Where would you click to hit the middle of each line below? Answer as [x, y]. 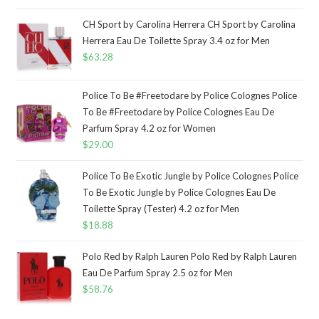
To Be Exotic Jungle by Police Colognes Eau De [179, 192]
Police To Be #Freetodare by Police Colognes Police [190, 95]
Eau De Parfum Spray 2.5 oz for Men [158, 272]
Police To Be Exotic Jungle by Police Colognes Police [191, 176]
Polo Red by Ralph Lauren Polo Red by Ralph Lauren [190, 256]
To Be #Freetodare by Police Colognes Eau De [179, 111]
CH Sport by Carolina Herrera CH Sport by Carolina [189, 24]
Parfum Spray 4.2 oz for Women [150, 128]
